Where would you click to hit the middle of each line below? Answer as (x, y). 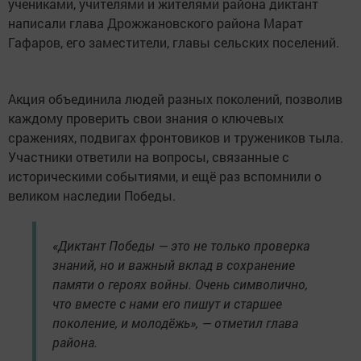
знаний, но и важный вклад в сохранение (174, 265)
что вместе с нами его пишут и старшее (167, 304)
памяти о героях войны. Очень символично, (180, 284)
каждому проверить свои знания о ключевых (146, 118)
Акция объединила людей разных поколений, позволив (175, 99)
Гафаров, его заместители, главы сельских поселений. (174, 43)
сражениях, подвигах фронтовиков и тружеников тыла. (176, 138)
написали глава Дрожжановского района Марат (156, 23)
